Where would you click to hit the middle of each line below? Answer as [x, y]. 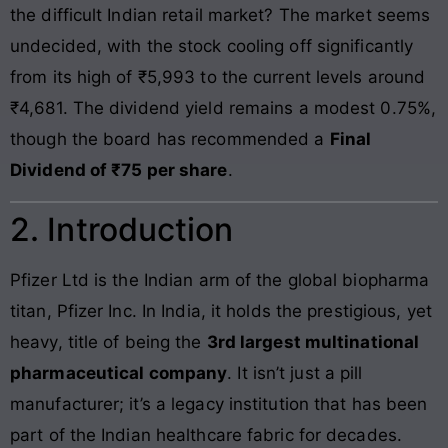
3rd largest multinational [313, 341]
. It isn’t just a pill [295, 372]
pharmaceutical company [119, 372]
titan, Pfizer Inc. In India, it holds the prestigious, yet [221, 310]
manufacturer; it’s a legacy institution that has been [219, 403]
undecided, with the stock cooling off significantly [212, 46]
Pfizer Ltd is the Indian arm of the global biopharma [220, 279]
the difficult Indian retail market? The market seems [220, 15]
